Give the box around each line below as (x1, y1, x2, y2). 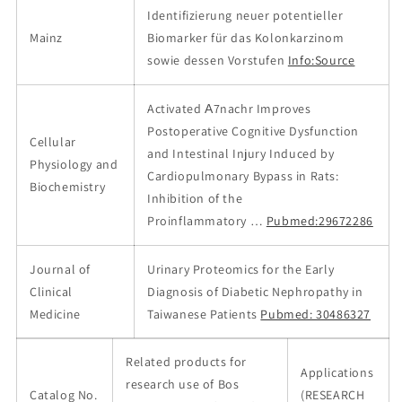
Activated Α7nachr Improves (147, 100, 311, 118)
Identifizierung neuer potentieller (147, 7, 344, 24)
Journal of (30, 261, 91, 278)
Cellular (30, 134, 76, 151)
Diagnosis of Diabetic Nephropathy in (147, 284, 363, 301)
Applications (301, 364, 374, 381)
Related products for (126, 354, 247, 371)
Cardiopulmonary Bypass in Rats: (147, 168, 339, 185)
